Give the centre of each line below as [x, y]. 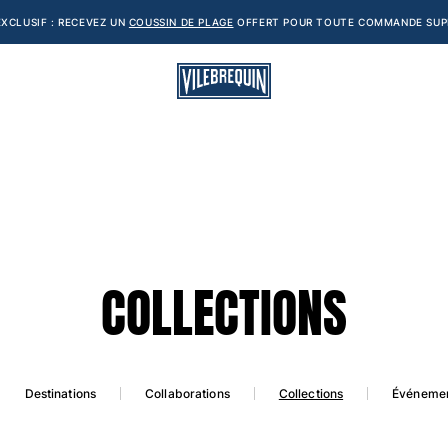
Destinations [60, 394]
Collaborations [187, 394]
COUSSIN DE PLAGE [181, 22]
